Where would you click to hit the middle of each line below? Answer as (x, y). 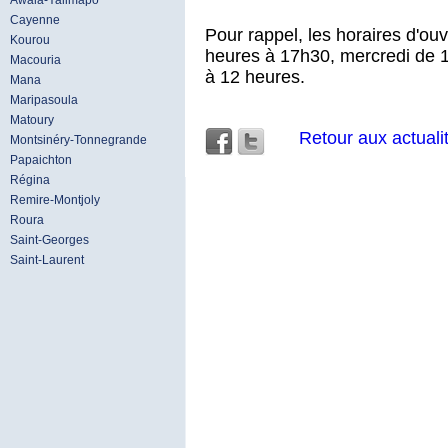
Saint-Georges (49, 240)
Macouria (35, 60)
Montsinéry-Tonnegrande (78, 140)
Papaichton (41, 160)
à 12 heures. (255, 76)
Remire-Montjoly (55, 200)
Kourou (30, 40)
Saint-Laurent (47, 260)
